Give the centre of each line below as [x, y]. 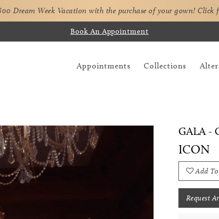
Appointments [104, 66]
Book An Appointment [109, 31]
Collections [165, 66]
